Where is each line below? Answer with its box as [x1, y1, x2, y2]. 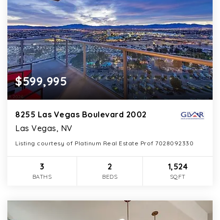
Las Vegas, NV [15, 123, 73, 134]
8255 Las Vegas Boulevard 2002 [15, 110, 147, 120]
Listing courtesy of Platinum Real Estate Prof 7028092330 [15, 139, 193, 147]
